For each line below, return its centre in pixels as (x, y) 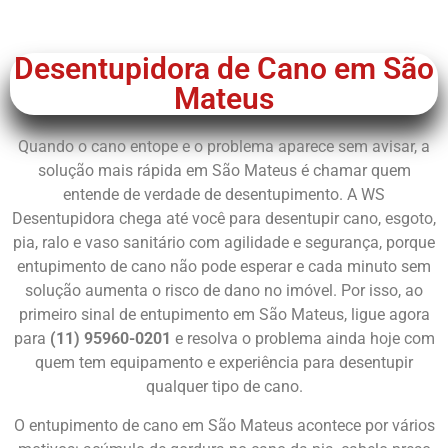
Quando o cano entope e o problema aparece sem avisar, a (224, 147)
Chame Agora (231, 33)
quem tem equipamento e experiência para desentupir (224, 363)
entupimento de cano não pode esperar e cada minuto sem (224, 267)
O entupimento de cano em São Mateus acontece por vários (224, 425)
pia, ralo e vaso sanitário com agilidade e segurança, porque (224, 243)
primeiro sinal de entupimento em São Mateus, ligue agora (224, 315)
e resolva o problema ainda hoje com (302, 339)
